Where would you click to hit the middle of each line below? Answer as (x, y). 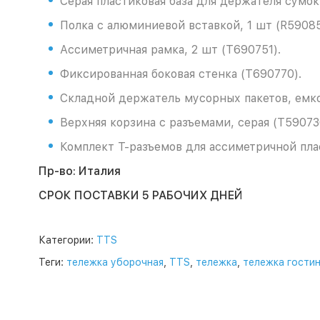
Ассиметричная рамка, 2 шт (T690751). (170, 50)
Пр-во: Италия (79, 171)
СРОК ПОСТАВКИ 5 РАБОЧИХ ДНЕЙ (140, 195)
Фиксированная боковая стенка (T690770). (180, 74)
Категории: (67, 240)
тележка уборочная (115, 262)
